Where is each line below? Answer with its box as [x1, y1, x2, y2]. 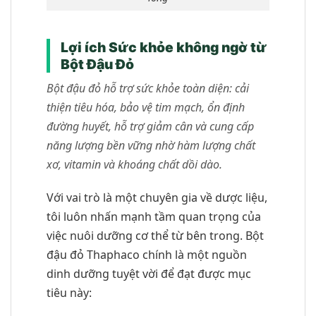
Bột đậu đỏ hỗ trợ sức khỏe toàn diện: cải [47, 80, 249, 97]
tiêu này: [47, 285, 92, 301]
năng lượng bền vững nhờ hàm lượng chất [47, 138, 255, 154]
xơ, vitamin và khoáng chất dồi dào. [47, 157, 222, 173]
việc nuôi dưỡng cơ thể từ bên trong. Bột [47, 228, 264, 244]
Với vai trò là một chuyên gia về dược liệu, [47, 190, 267, 206]
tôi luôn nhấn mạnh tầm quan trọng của [47, 209, 261, 225]
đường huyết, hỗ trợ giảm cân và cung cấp [47, 119, 254, 135]
